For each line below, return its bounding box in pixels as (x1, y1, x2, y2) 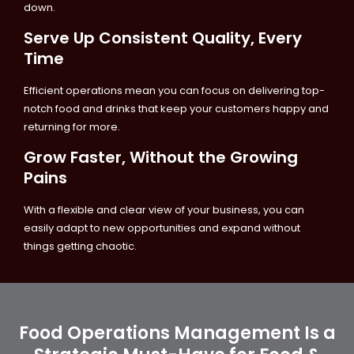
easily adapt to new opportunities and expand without (24, 220, 300, 236)
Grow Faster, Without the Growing (24, 146, 298, 169)
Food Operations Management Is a (18, 320, 336, 345)
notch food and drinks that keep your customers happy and (24, 100, 329, 116)
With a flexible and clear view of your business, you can (24, 202, 304, 218)
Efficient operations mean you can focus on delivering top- (24, 82, 325, 98)
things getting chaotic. (24, 239, 137, 254)
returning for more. (24, 119, 120, 134)
